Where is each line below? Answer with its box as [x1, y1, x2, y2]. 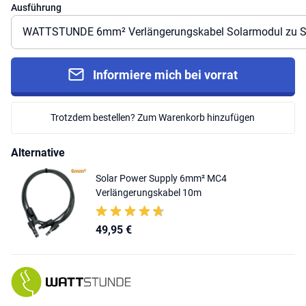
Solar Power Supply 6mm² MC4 [96, 172, 227, 184]
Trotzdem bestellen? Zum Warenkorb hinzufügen [51, 111, 255, 123]
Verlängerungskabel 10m [96, 186, 201, 198]
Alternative [11, 145, 65, 159]
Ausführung [11, 1, 61, 13]
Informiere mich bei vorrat [93, 67, 238, 82]
